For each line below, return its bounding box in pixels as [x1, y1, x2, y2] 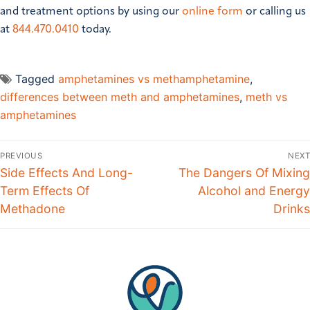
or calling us [243, 6, 306, 18]
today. [79, 24, 111, 36]
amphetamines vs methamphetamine [58, 72, 250, 86]
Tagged [15, 72, 58, 86]
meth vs [246, 90, 287, 104]
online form [182, 6, 243, 18]
